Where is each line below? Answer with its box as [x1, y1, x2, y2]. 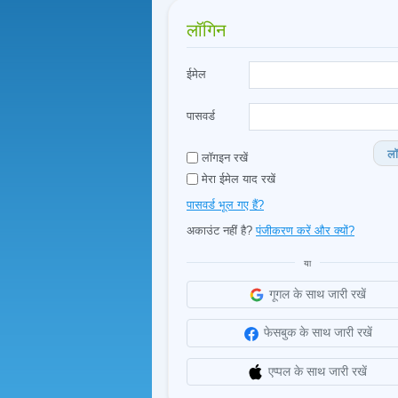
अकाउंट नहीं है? [187, 224, 256, 237]
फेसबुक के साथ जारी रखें [263, 325, 372, 340]
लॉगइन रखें [198, 151, 248, 164]
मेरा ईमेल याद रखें [198, 172, 275, 186]
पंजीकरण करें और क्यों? [256, 224, 354, 237]
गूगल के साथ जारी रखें [269, 287, 366, 301]
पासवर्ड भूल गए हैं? [187, 198, 264, 211]
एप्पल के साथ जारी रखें [268, 363, 367, 378]
